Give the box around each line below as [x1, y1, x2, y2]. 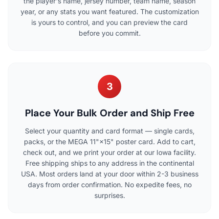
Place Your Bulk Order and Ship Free [24, 106, 195, 119]
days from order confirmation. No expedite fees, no [27, 180, 192, 189]
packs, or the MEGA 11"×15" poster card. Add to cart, [23, 137, 196, 146]
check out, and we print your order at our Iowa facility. [23, 148, 196, 156]
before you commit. [78, 28, 141, 37]
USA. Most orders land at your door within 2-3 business [21, 169, 198, 178]
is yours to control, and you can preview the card [31, 18, 188, 26]
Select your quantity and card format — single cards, [24, 126, 195, 135]
